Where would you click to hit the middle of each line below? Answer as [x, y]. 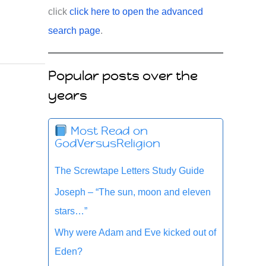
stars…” [71, 211]
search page [74, 31]
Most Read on [107, 131]
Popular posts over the [123, 76]
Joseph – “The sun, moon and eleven [133, 192]
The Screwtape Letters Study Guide [129, 171]
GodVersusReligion [107, 143]
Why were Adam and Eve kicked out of [135, 233]
